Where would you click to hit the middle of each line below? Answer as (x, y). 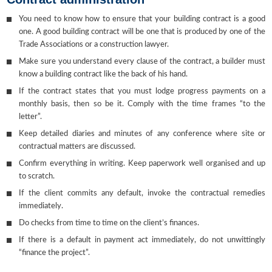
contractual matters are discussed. (77, 147)
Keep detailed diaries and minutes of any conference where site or (142, 134)
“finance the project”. (55, 253)
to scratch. (37, 177)
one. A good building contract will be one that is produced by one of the (142, 32)
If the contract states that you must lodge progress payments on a (142, 92)
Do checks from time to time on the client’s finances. (109, 223)
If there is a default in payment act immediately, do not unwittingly (142, 240)
